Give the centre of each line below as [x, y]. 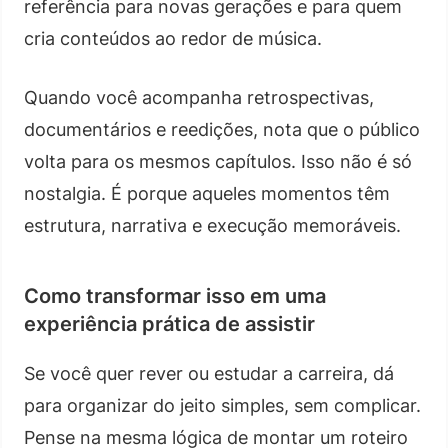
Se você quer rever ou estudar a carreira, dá [209, 373]
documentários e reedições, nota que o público [222, 129]
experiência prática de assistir [169, 323]
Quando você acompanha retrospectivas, [199, 97]
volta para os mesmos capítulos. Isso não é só [218, 161]
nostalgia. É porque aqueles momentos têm [207, 193]
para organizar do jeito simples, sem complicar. [222, 405]
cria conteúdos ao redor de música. [173, 38]
